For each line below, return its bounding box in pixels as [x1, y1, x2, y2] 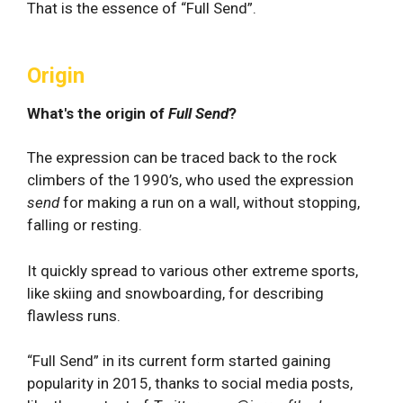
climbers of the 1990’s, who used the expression [27, 171, 354, 189]
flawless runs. [27, 306, 121, 325]
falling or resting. [27, 216, 142, 234]
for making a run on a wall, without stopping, [59, 193, 360, 211]
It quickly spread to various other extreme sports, [27, 261, 358, 280]
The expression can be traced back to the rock [27, 148, 336, 166]
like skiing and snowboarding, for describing [27, 283, 324, 302]
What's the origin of [27, 104, 168, 122]
